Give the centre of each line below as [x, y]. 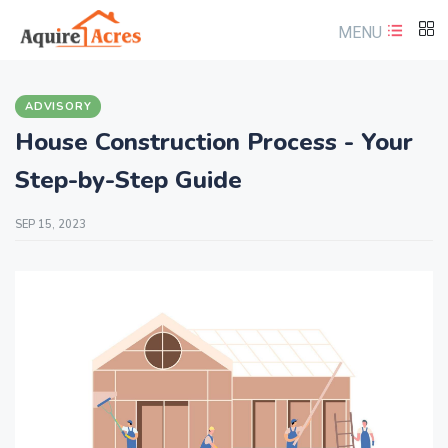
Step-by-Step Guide [128, 180]
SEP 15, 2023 [50, 224]
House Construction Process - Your [214, 142]
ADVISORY [58, 106]
